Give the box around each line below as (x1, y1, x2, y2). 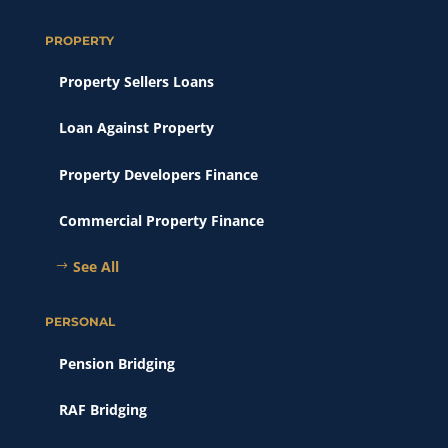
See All (72, 257, 119, 277)
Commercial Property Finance (58, 210, 264, 230)
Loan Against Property (58, 118, 214, 138)
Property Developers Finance (58, 164, 258, 184)
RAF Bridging (58, 400, 147, 420)
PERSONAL (44, 314, 115, 330)
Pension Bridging (58, 353, 175, 373)
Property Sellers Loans (58, 71, 214, 91)
